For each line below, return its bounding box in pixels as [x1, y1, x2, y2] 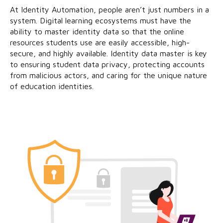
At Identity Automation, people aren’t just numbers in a [10, 4, 209, 14]
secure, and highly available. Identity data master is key [10, 48, 207, 58]
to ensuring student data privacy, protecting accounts [10, 59, 205, 69]
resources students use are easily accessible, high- [10, 37, 190, 47]
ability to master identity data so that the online [10, 26, 184, 36]
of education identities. [10, 81, 94, 91]
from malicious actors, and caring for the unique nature [10, 70, 207, 80]
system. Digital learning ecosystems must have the [10, 15, 191, 25]
